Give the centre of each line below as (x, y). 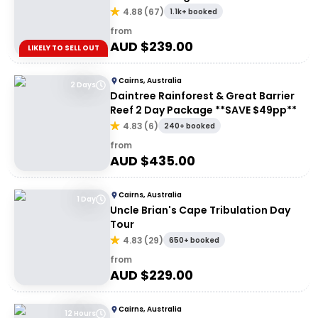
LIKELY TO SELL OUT (64, 48)
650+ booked (194, 240)
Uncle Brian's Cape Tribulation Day (200, 210)
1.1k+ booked (193, 12)
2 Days (83, 85)
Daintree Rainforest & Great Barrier (202, 96)
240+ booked (190, 126)
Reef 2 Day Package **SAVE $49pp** (203, 110)
